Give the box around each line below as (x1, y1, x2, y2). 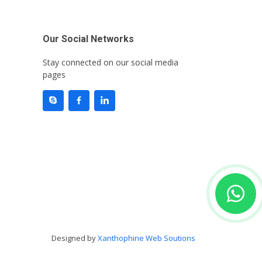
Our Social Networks (43, 33, 134, 45)
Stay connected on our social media (43, 57, 178, 68)
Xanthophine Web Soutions (98, 233, 195, 244)
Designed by (51, 233, 98, 244)
